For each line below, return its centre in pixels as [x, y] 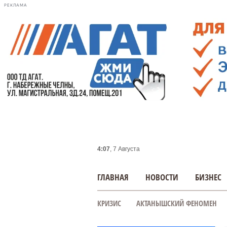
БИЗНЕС [208, 177]
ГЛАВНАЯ [113, 177]
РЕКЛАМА [16, 5]
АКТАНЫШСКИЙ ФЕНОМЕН [177, 203]
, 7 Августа [125, 149]
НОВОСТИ [162, 177]
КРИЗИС [109, 203]
